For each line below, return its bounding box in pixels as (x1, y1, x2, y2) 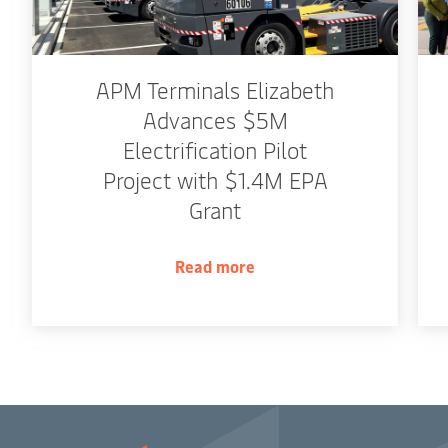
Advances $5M (142, 105, 288, 136)
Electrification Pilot (123, 135, 307, 166)
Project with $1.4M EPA (102, 165, 328, 196)
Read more (175, 255, 255, 278)
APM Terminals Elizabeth (96, 75, 334, 106)
